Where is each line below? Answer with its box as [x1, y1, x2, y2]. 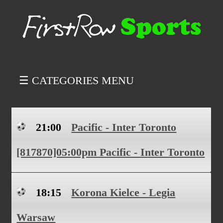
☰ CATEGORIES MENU [19, 74, 134, 87]
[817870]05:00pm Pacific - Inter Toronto [16, 146, 205, 158]
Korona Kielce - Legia [71, 186, 176, 199]
